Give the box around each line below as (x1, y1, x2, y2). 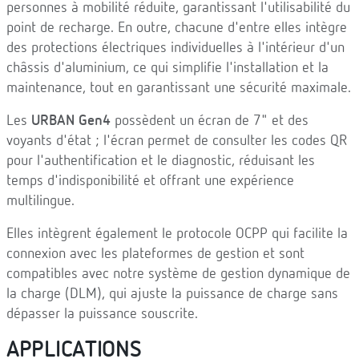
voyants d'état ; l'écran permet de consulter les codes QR (6, 134, 347, 148)
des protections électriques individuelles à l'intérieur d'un (6, 41, 345, 55)
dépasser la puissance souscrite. (6, 307, 198, 321)
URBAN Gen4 (31, 114, 111, 128)
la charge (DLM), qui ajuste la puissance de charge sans (6, 287, 338, 301)
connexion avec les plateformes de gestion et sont (6, 247, 305, 261)
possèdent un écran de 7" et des (111, 114, 309, 128)
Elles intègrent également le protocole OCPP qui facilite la (6, 227, 348, 241)
